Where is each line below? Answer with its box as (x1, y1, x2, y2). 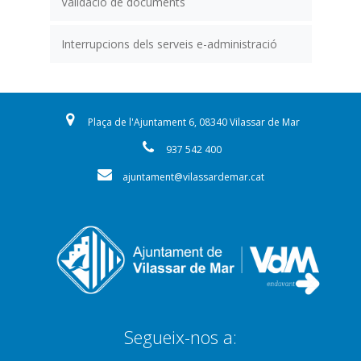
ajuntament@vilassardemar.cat (122, 169, 264, 184)
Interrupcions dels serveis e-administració (60, 35, 277, 52)
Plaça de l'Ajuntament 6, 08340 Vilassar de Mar (87, 114, 300, 129)
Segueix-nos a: (124, 325, 237, 350)
